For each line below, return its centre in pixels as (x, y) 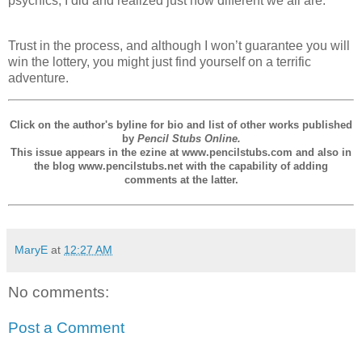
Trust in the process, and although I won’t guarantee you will (179, 45)
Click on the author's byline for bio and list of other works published (181, 125)
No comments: (59, 293)
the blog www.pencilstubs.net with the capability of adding (181, 166)
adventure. (38, 78)
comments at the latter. (181, 180)
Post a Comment (66, 327)
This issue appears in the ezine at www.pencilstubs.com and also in (181, 153)
